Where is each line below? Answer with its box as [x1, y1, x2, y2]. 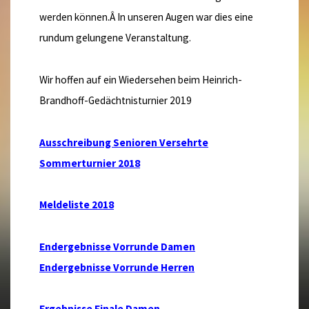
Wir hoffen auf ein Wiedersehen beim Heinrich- [39, 72, 243, 86]
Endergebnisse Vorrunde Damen [39, 239, 196, 253]
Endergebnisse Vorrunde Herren [39, 260, 195, 274]
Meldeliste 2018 [39, 198, 114, 212]
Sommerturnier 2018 [39, 156, 141, 170]
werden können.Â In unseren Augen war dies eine [39, 10, 254, 24]
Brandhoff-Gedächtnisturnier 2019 [39, 93, 192, 107]
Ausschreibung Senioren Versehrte [39, 135, 209, 149]
